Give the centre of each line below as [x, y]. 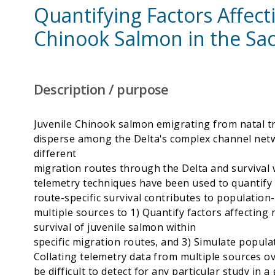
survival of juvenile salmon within [115, 227]
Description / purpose [101, 89]
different [55, 154]
